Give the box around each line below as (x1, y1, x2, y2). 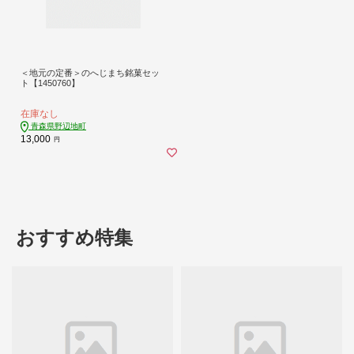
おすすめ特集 (16, 226, 133, 248)
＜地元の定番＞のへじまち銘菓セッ (21, 67, 160, 77)
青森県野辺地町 (28, 121, 86, 130)
